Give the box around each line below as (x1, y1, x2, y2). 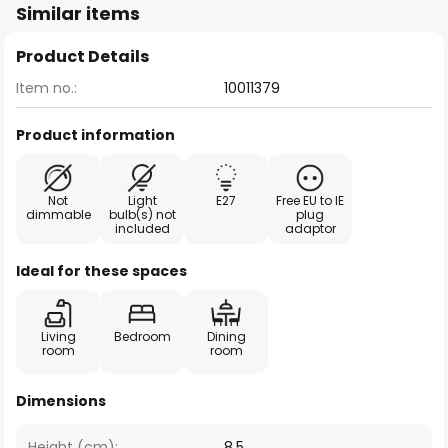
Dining (206, 328, 246, 345)
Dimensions (16, 391, 106, 411)
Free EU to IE (276, 192, 344, 209)
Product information (16, 125, 175, 145)
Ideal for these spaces (16, 261, 187, 281)
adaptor (284, 220, 336, 237)
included (114, 220, 170, 237)
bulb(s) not (108, 206, 176, 223)
